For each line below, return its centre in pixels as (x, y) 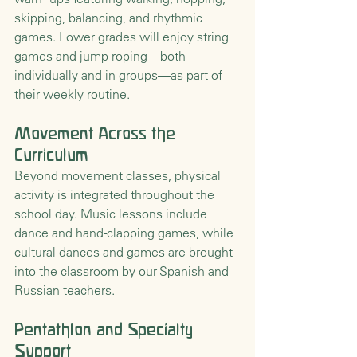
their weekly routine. (72, 94)
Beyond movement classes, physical (119, 176)
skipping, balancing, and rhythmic (110, 18)
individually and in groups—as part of (120, 75)
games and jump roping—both (102, 56)
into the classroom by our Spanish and (123, 271)
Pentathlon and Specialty (106, 330)
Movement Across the (97, 133)
